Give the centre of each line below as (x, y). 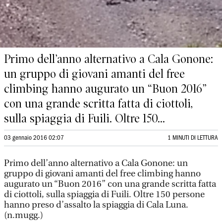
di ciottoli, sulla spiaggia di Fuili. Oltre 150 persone (104, 194)
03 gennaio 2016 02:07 (34, 138)
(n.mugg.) (24, 215)
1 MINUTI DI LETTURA (193, 138)
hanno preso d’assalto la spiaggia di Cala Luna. (96, 205)
